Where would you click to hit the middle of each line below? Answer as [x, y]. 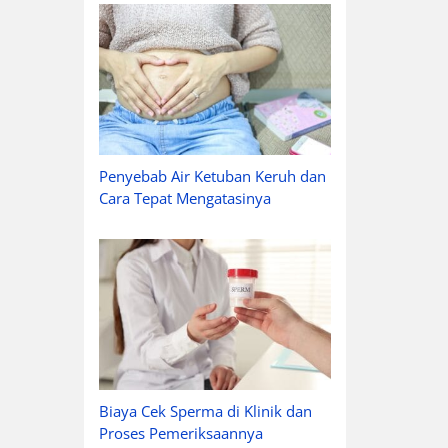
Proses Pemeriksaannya [180, 432]
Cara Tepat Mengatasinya [184, 197]
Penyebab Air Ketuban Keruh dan [212, 175]
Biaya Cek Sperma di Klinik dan [205, 410]
